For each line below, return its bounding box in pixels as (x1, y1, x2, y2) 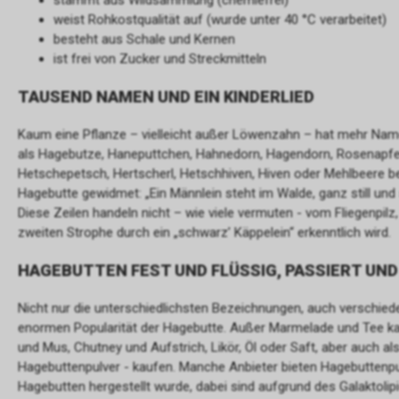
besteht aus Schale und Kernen (53, 31, 235, 47)
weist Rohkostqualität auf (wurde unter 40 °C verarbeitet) (53, 12, 387, 28)
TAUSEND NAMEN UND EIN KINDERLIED (18, 87, 314, 106)
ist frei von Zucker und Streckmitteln (53, 51, 266, 67)
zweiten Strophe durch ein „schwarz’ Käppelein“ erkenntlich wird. (18, 224, 391, 240)
